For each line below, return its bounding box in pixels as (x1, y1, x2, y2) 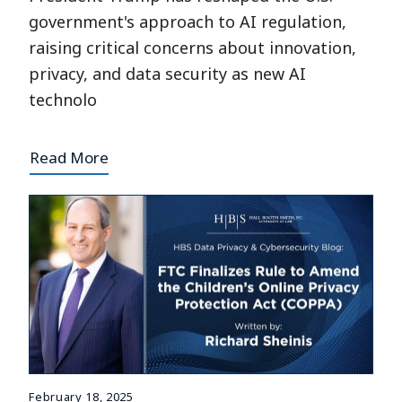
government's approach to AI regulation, (29, 10, 347, 32)
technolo (29, 88, 98, 110)
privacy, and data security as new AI (29, 62, 307, 84)
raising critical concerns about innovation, (29, 36, 357, 58)
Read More (30, 146, 109, 168)
